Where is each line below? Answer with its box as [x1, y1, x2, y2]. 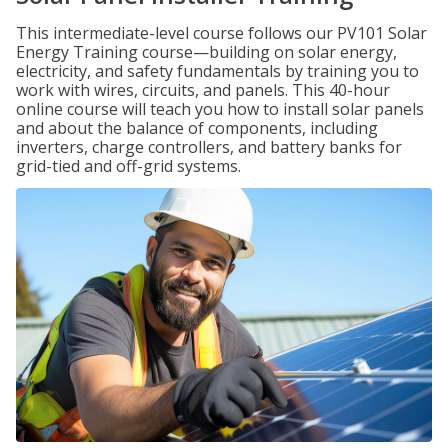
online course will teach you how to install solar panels [16, 98, 424, 120]
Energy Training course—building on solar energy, [16, 41, 397, 63]
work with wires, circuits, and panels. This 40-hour [16, 79, 390, 101]
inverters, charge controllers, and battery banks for [16, 136, 402, 158]
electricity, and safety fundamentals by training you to [16, 60, 419, 82]
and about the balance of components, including [16, 117, 378, 139]
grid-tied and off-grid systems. [16, 155, 241, 177]
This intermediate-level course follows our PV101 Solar [16, 22, 427, 44]
